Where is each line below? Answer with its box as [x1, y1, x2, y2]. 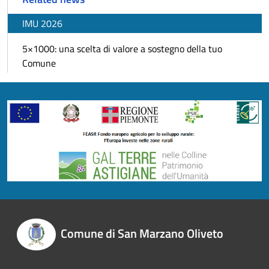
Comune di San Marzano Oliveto [60, 224, 223, 243]
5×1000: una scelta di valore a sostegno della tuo [22, 41, 222, 56]
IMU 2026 [22, 16, 62, 31]
